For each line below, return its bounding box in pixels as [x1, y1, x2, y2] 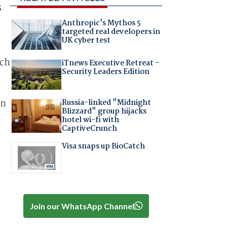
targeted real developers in [61, 26, 160, 39]
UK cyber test [61, 34, 110, 47]
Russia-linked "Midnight [61, 97, 151, 109]
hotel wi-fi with [61, 114, 119, 127]
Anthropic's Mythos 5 [61, 17, 141, 30]
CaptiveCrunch [61, 123, 117, 135]
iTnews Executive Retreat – [61, 57, 160, 69]
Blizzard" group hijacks [61, 105, 146, 118]
